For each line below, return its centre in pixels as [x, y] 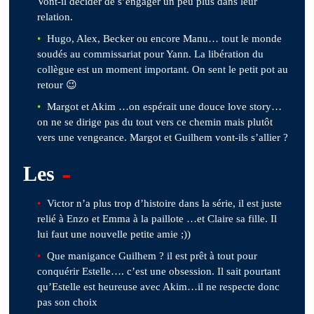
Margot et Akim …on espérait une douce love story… [165, 106]
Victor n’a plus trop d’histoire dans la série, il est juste [165, 203]
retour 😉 [57, 84]
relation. [55, 16]
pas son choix [68, 302]
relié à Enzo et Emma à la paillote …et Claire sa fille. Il [157, 218]
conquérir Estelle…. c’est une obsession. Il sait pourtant [159, 271]
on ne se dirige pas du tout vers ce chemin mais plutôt [155, 122]
